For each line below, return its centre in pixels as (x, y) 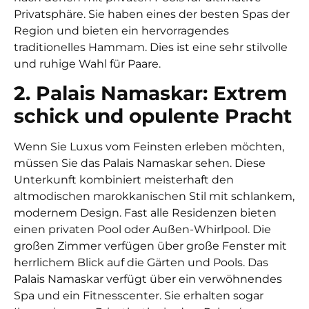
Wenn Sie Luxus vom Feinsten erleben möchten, (149, 147)
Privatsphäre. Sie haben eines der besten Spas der (152, 14)
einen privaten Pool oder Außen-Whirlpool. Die (142, 230)
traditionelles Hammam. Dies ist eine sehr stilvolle (151, 47)
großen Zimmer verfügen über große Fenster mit (150, 246)
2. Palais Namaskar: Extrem (150, 93)
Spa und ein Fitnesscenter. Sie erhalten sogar (139, 296)
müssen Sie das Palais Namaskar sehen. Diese (140, 163)
